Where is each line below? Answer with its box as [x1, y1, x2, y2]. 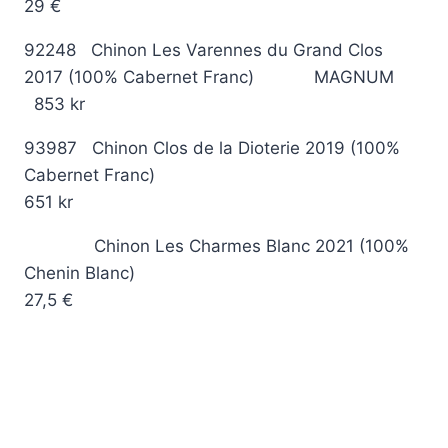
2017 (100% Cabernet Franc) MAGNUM [24, 66, 394, 87]
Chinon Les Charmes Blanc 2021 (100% [24, 235, 409, 256]
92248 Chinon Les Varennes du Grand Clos [24, 39, 383, 60]
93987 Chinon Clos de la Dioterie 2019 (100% [24, 137, 400, 158]
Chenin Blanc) [24, 262, 395, 283]
